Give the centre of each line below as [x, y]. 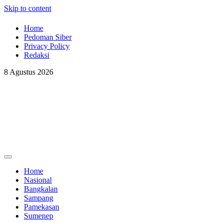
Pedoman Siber [48, 37]
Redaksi [37, 55]
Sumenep [39, 216]
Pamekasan [42, 207]
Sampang [39, 198]
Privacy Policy [47, 46]
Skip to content [28, 8]
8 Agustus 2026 [29, 72]
